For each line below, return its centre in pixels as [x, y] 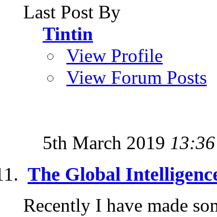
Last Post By [72, 12]
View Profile [115, 55]
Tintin [68, 33]
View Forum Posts [137, 77]
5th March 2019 [106, 142]
